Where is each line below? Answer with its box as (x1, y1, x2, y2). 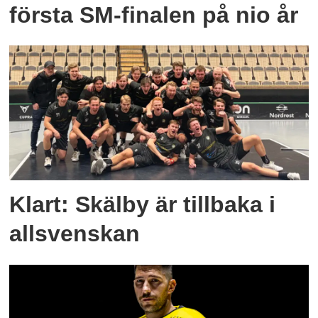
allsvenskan (9, 221, 141, 247)
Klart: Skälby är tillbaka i (9, 192, 276, 218)
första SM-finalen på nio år (9, 1, 299, 28)
